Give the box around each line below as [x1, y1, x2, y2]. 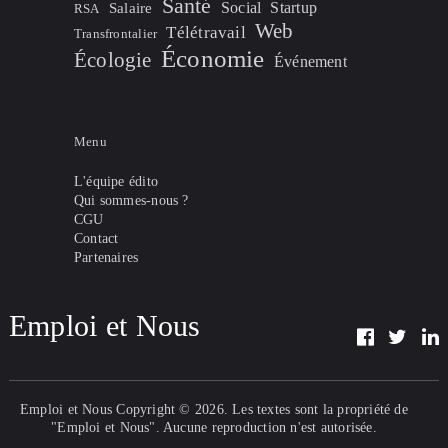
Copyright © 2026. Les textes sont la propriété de [112, 402, 408, 418]
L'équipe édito [73, 174, 159, 190]
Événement [273, 53, 347, 71]
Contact [73, 231, 119, 247]
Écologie [73, 48, 152, 72]
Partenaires [73, 250, 139, 266]
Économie [160, 45, 265, 73]
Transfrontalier [73, 26, 158, 42]
